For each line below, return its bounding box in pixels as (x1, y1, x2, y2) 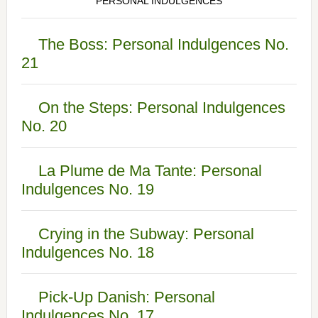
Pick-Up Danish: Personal (38, 288, 215, 306)
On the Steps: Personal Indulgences (38, 99, 285, 116)
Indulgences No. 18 (21, 243, 154, 261)
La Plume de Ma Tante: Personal (38, 162, 262, 180)
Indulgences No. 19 (21, 180, 154, 198)
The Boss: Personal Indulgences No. (38, 35, 289, 53)
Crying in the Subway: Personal (38, 225, 254, 243)
